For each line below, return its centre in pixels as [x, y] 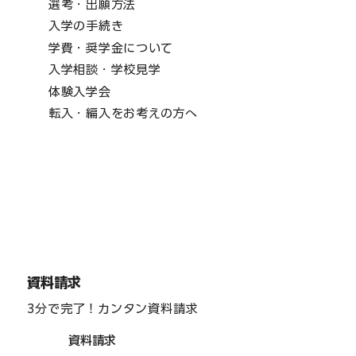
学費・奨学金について [110, 48]
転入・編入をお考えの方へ [123, 114]
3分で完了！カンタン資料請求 [112, 308]
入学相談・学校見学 [104, 70]
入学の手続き [86, 26]
